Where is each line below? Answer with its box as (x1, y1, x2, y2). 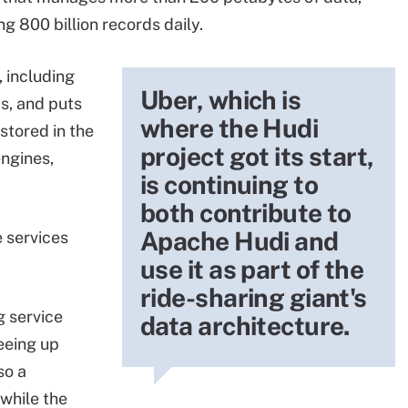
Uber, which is (140, 85, 301, 115)
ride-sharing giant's (140, 282, 367, 312)
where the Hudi (140, 113, 319, 143)
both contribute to (140, 198, 352, 228)
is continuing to (140, 169, 319, 199)
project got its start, (140, 141, 374, 171)
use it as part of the (140, 254, 364, 284)
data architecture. (140, 311, 351, 341)
